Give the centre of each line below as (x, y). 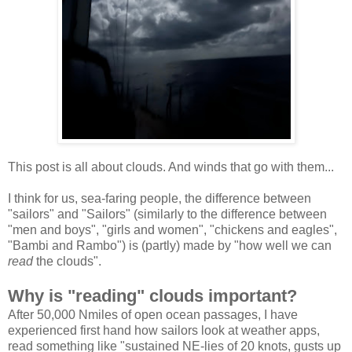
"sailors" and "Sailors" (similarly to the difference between (167, 214)
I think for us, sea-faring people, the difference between (159, 199)
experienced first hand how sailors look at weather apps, (164, 331)
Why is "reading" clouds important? (152, 296)
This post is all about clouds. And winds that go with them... (171, 167)
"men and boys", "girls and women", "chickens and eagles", (172, 230)
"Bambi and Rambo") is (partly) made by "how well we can (170, 246)
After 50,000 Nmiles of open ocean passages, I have (153, 315)
